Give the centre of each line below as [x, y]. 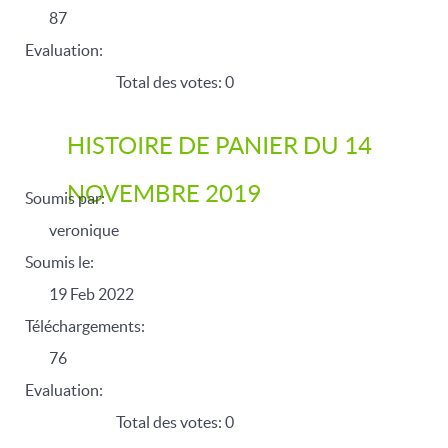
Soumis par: [65, 198]
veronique [84, 230]
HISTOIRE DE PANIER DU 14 [219, 145]
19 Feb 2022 [91, 294]
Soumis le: [59, 262]
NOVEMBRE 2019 [164, 193]
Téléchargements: [85, 326]
